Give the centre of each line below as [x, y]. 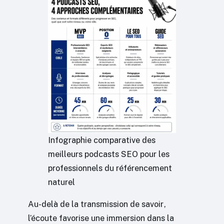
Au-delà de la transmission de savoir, [97, 204]
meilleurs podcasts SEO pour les [109, 154]
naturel [61, 182]
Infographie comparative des [102, 140]
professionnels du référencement [110, 168]
